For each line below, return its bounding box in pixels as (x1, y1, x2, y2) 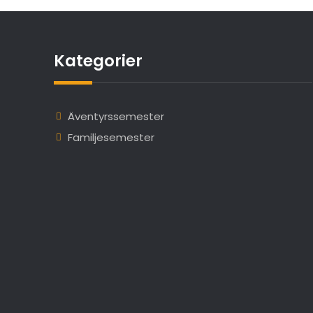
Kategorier (54, 50, 143, 73)
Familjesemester (68, 130, 154, 145)
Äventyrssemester (68, 109, 164, 124)
